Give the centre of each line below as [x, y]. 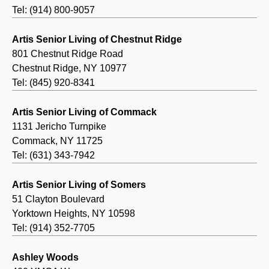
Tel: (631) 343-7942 [53, 156]
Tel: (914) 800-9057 [53, 10]
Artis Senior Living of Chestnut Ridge [97, 40]
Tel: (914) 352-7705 [53, 228]
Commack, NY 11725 [57, 141]
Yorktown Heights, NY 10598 [74, 214]
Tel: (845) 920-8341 [53, 83]
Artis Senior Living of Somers [79, 185]
